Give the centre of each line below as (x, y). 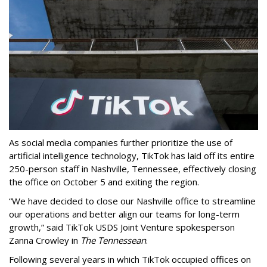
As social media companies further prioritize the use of (121, 142)
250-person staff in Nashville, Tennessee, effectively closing (133, 168)
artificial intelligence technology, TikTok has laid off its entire (132, 155)
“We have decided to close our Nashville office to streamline (132, 201)
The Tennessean (113, 240)
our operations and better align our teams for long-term (124, 214)
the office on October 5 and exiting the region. (104, 181)
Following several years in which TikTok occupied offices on (130, 259)
